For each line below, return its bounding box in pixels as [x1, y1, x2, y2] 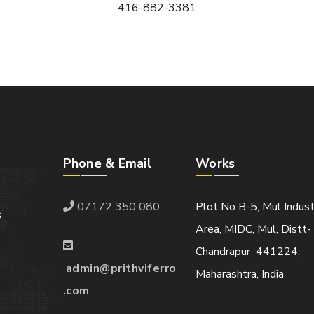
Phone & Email [62, 155, 151, 172]
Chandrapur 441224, [196, 244, 301, 260]
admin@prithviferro [65, 261, 177, 277]
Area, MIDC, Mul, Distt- [196, 221, 312, 238]
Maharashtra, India [196, 266, 285, 282]
